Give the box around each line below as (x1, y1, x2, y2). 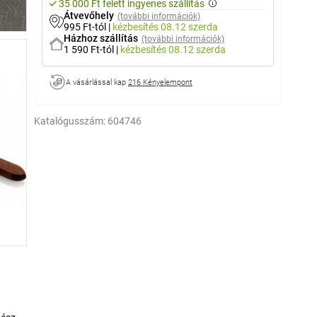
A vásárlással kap (66, 77, 128, 87)
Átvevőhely (64, 10, 114, 21)
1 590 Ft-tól (64, 44, 116, 55)
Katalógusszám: (34, 115, 105, 127)
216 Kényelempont (128, 77, 192, 87)
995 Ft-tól (64, 21, 108, 33)
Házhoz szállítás (64, 33, 138, 44)
